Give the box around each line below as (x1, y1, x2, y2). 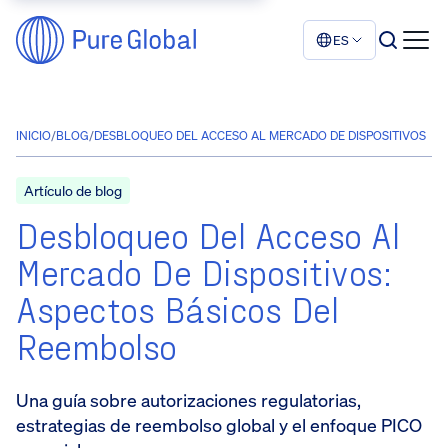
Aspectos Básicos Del (16, 287, 338, 330)
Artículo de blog (24, 181, 122, 200)
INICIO (16, 128, 51, 143)
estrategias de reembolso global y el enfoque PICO (16, 413, 422, 437)
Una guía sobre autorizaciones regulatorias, (16, 388, 361, 412)
